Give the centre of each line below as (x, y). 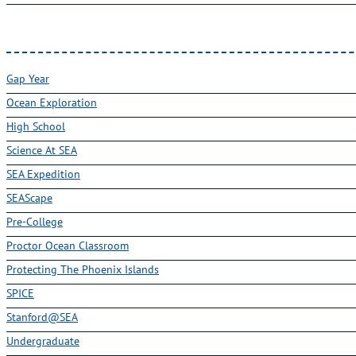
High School (36, 126)
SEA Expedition (43, 174)
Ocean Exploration (52, 103)
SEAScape (29, 198)
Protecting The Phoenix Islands (83, 269)
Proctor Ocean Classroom (68, 246)
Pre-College (35, 222)
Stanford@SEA (42, 317)
